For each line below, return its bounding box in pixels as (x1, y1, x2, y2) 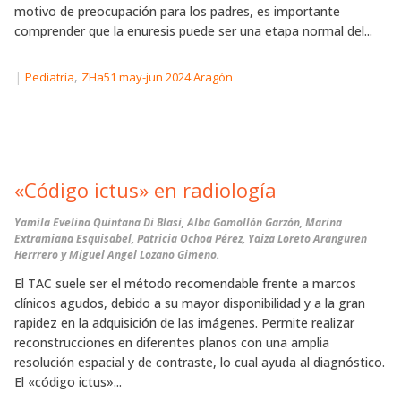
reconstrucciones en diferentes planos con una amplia (14, 333, 329, 351)
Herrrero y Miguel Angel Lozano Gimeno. (14, 246, 219, 262)
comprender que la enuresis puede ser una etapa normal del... (14, 21, 372, 39)
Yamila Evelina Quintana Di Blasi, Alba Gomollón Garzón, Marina (14, 214, 342, 230)
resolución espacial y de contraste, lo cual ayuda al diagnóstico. (14, 353, 385, 371)
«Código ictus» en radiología (14, 175, 277, 203)
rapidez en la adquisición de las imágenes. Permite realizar (14, 313, 354, 331)
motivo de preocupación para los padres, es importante (14, 2, 340, 20)
